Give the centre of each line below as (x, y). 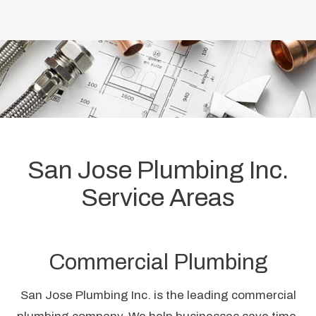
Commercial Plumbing (158, 262)
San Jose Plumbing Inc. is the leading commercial (158, 295)
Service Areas (158, 197)
